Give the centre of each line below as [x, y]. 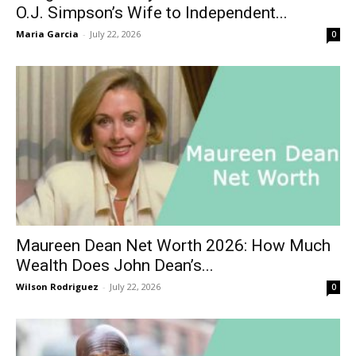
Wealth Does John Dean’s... [115, 265]
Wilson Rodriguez [57, 286]
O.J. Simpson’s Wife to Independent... [152, 12]
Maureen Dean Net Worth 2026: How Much [173, 246]
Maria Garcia [47, 33]
